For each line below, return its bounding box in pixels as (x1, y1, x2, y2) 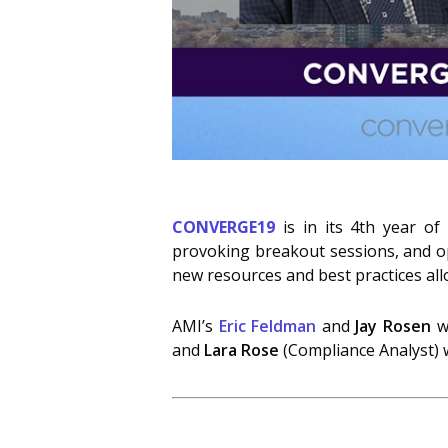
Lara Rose (204, 338, 280, 361)
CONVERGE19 (172, 215, 276, 238)
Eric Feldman (218, 314, 317, 337)
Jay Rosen (355, 314, 431, 337)
